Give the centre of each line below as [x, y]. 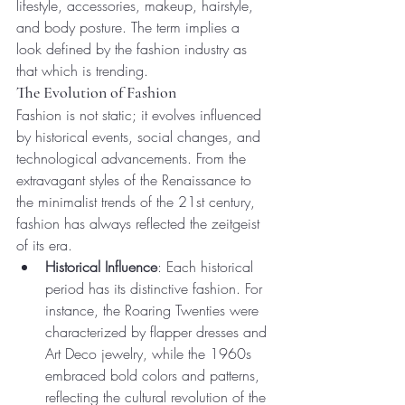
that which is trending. [82, 71]
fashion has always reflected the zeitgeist [140, 224]
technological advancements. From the [133, 159]
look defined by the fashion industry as [134, 49]
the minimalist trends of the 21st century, [138, 202]
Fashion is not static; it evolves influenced [141, 115]
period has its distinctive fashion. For [156, 289]
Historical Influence [101, 267]
